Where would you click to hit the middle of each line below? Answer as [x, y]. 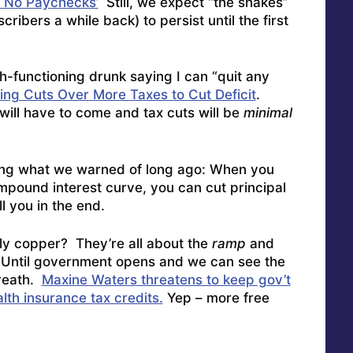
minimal [268, 113]
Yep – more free [216, 298]
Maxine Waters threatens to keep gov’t [166, 280]
